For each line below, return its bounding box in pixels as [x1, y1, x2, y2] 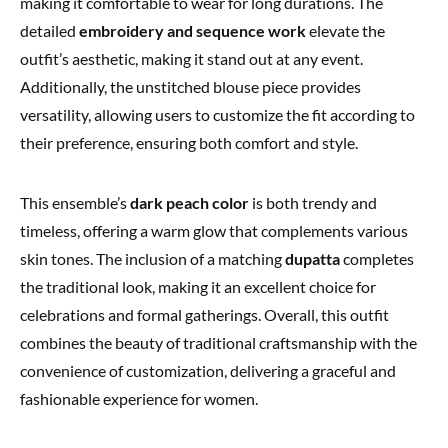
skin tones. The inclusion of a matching [20, 248, 285, 268]
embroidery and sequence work [79, 20, 306, 40]
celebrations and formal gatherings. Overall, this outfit [20, 304, 389, 324]
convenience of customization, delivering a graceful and [20, 360, 396, 380]
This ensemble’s [20, 192, 130, 212]
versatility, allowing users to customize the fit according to [20, 104, 415, 124]
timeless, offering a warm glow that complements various [20, 220, 408, 240]
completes [340, 248, 414, 268]
